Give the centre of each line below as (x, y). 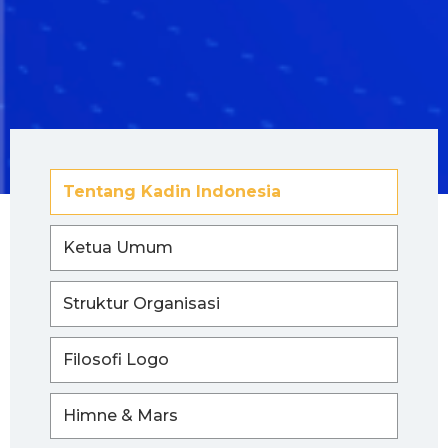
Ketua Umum (118, 248)
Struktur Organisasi (141, 304)
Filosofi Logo (116, 360)
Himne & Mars (120, 416)
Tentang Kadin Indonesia (172, 192)
